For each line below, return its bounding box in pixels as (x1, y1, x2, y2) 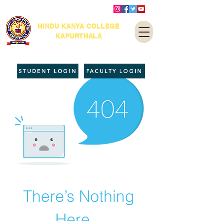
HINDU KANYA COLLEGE (37, 22, 120, 30)
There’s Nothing (23, 186, 135, 206)
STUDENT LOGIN (19, 68, 77, 74)
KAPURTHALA (55, 32, 102, 40)
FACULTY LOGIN (86, 68, 143, 74)
